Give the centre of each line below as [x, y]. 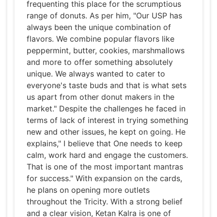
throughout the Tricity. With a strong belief [105, 202]
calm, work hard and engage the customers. [107, 155]
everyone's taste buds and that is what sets [107, 85]
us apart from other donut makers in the [101, 97]
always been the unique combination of [99, 27]
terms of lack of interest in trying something [108, 120]
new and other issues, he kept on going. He [106, 132]
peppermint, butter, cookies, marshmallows [106, 51]
